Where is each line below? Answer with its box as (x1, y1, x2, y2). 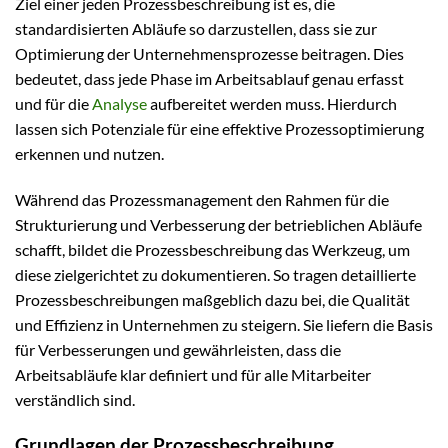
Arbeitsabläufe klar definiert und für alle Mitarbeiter (15, 364, 371, 384)
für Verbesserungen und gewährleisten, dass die (15, 339, 341, 359)
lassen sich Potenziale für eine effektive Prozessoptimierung (15, 118, 424, 138)
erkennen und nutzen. (15, 143, 164, 163)
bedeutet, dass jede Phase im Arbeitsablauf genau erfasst (15, 68, 404, 88)
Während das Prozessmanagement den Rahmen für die (15, 189, 389, 209)
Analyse (92, 93, 147, 113)
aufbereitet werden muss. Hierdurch (147, 93, 397, 113)
